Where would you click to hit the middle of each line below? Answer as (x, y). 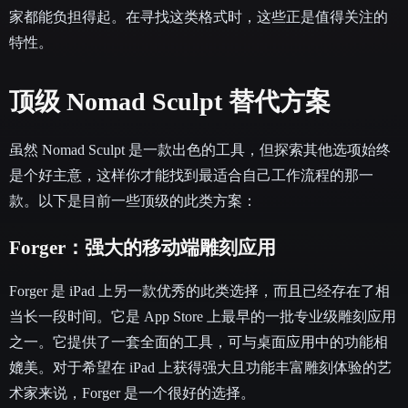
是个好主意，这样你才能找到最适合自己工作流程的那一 (191, 175)
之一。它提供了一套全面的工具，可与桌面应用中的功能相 (199, 342)
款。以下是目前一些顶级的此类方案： (133, 200)
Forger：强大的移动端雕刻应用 (143, 247)
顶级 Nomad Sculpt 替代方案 (170, 101)
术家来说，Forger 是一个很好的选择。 (132, 393)
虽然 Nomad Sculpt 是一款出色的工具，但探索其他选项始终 (200, 149)
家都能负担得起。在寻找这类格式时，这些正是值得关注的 (199, 16)
